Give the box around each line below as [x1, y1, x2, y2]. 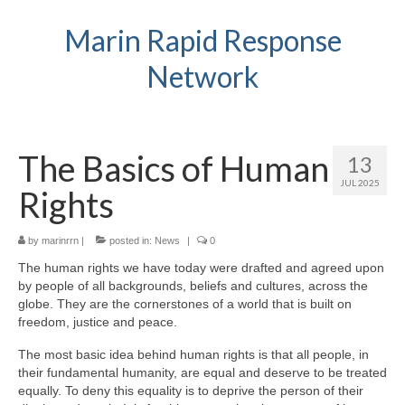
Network [146, 59, 259, 94]
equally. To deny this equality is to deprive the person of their [18, 383, 363, 398]
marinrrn [42, 235, 79, 246]
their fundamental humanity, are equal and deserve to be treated [18, 365, 387, 380]
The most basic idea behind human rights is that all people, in [18, 347, 369, 362]
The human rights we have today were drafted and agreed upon [18, 260, 384, 275]
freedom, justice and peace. [18, 315, 177, 329]
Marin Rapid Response [63, 23, 342, 58]
